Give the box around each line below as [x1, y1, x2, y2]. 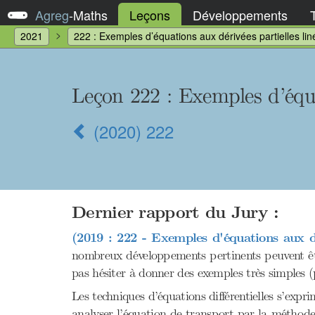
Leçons [129, 5, 170, 24]
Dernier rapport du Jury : [72, 202, 279, 223]
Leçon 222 [72, 83, 167, 108]
